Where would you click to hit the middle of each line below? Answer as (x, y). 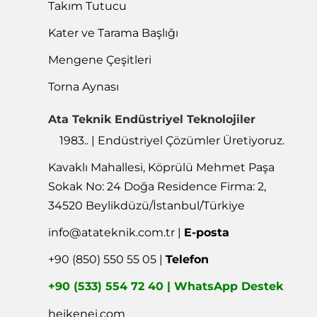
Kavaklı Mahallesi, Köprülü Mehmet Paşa (162, 167)
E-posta (207, 233)
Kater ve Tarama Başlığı (114, 33)
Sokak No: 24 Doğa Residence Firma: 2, (157, 186)
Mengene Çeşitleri (100, 60)
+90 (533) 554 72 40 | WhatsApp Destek (166, 287)
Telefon (188, 260)
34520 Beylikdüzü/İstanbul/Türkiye (147, 205)
